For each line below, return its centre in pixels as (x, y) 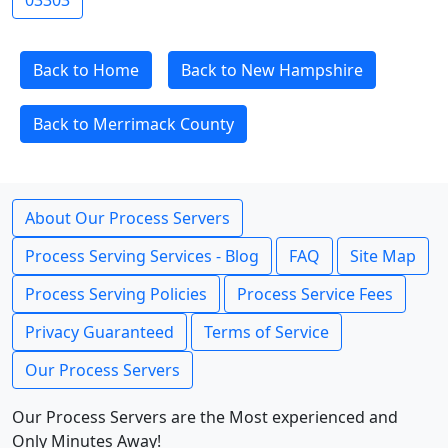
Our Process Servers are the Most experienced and (205, 417)
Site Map (383, 256)
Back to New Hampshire (272, 70)
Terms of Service (266, 332)
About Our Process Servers (127, 218)
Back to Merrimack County (133, 124)
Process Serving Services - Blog (142, 256)
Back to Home (86, 70)
